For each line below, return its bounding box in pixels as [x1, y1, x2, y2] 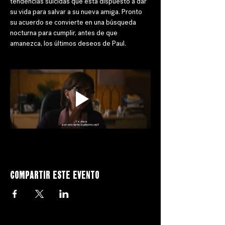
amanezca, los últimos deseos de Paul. [10, 39, 126, 48]
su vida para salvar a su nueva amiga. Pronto [10, 7, 144, 17]
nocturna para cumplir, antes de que [10, 28, 119, 38]
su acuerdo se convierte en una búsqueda [10, 18, 138, 27]
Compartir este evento [10, 168, 99, 179]
